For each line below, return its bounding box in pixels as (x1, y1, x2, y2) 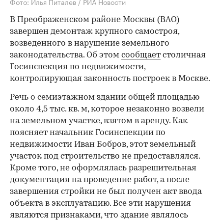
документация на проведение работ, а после (10, 175, 190, 184)
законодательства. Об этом (10, 51, 121, 59)
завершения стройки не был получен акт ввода (10, 187, 202, 196)
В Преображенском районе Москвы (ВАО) (10, 15, 179, 24)
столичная (161, 51, 206, 59)
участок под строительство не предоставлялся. (10, 152, 200, 161)
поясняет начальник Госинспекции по (10, 128, 165, 137)
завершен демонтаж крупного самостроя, (10, 27, 179, 36)
